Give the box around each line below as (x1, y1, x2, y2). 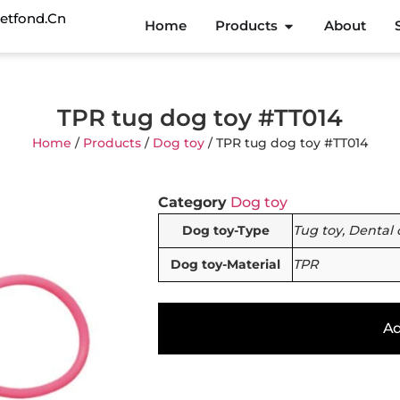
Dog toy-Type (181, 221, 270, 238)
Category (158, 193, 227, 211)
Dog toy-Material (171, 255, 280, 272)
